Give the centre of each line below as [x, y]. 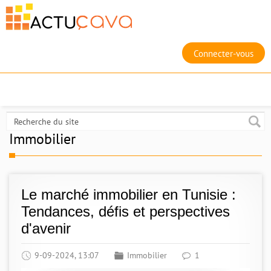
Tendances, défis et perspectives [126, 211]
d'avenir [46, 228]
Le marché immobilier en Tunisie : [129, 194]
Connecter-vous [224, 54]
